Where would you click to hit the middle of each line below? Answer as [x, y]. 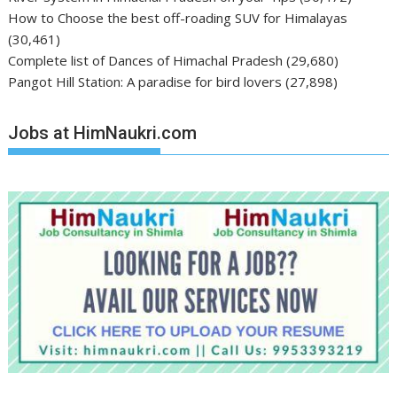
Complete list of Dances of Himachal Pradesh [146, 60]
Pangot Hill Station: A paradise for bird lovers [145, 81]
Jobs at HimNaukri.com [103, 133]
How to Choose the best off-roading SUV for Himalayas [178, 17]
